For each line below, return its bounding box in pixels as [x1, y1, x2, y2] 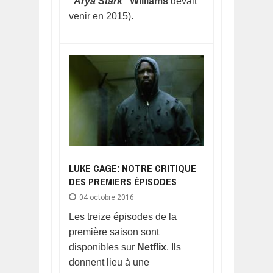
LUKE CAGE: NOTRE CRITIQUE [69, 161, 196, 175]
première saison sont [69, 226, 159, 237]
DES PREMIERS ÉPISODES [69, 174, 177, 188]
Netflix [137, 241, 166, 252]
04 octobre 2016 [79, 193, 134, 202]
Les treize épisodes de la [69, 211, 177, 222]
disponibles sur [69, 241, 137, 252]
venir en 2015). [69, 11, 136, 22]
